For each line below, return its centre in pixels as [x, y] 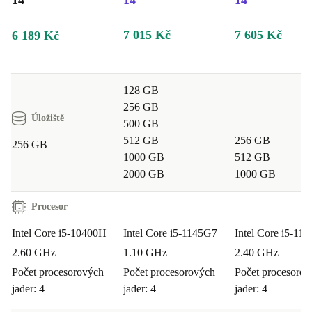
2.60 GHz [34, 253]
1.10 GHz [145, 253]
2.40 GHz [257, 253]
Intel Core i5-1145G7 [170, 233]
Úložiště [48, 118]
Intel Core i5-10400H [59, 233]
